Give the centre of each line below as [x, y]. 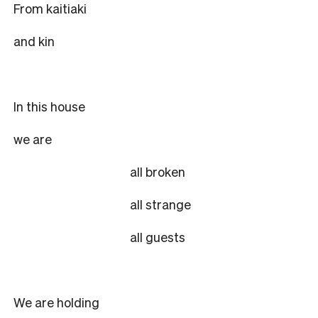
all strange [160, 204]
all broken [158, 171]
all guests [158, 236]
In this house [49, 106]
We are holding [56, 302]
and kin [34, 40]
